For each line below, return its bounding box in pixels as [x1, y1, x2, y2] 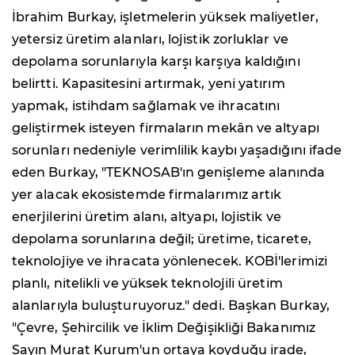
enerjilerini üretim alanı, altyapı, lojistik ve [12, 209, 281, 225]
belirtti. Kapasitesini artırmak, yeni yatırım [12, 76, 285, 92]
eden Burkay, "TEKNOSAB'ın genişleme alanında [12, 165, 326, 181]
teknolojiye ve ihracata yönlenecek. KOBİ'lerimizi [12, 254, 327, 269]
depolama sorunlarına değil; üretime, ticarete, [12, 231, 311, 247]
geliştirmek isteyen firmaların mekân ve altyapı [12, 120, 319, 136]
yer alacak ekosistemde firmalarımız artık [12, 187, 282, 203]
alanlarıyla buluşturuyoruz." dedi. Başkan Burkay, [12, 298, 330, 314]
